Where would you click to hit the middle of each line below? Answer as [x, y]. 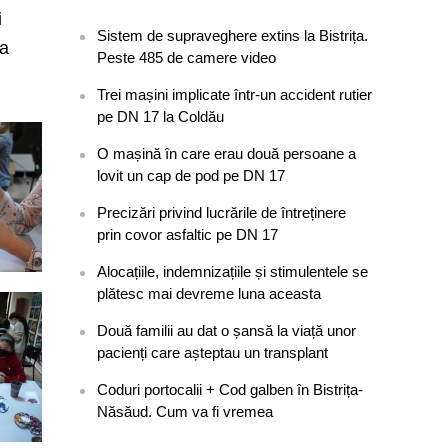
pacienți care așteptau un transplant [213, 352]
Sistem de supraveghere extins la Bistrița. [233, 35]
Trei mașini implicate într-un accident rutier [235, 94]
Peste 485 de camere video [187, 57]
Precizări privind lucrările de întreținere [222, 212]
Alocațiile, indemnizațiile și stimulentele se [233, 271]
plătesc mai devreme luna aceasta [209, 293]
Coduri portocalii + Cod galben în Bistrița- [230, 389]
